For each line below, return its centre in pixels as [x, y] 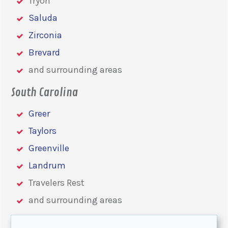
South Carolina [45, 92]
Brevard [44, 52]
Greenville [49, 148]
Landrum [47, 165]
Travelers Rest [56, 182]
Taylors [42, 131]
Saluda [43, 18]
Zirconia [45, 35]
